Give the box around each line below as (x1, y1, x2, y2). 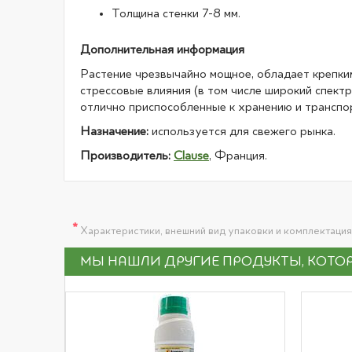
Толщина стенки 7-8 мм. (112, 8, 240, 20)
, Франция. (209, 150, 267, 163)
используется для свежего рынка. (148, 126, 335, 138)
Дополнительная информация (80, 44, 244, 57)
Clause (174, 150, 209, 163)
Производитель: (80, 150, 170, 163)
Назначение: (80, 126, 148, 138)
